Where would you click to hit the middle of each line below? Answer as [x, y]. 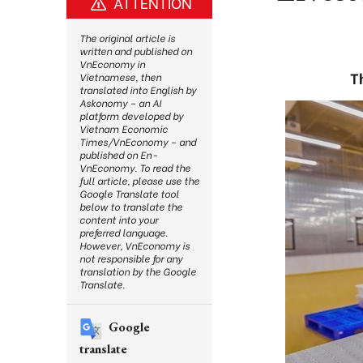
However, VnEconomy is [135, 245]
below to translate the [131, 206]
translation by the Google [138, 271]
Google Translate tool [129, 193]
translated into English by [138, 90]
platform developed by [131, 115]
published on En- [118, 154]
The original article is [127, 38]
